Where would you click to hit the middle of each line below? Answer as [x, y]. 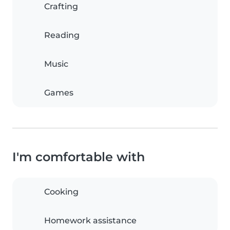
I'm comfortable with [79, 157]
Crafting [61, 7]
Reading [62, 35]
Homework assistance [90, 221]
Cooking [61, 192]
